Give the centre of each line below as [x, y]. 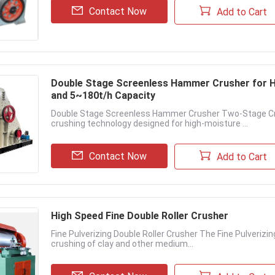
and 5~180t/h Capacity [113, 95]
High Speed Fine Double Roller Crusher [140, 216]
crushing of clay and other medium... [122, 244]
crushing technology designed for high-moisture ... [149, 123]
